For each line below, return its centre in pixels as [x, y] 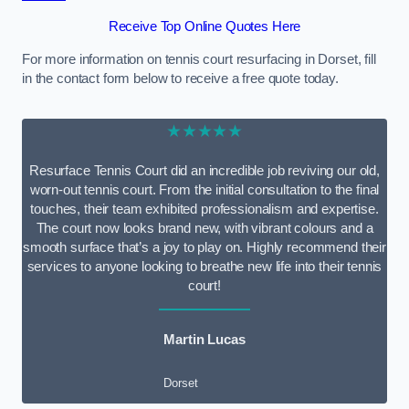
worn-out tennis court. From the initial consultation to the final [204, 189]
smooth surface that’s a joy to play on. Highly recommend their [204, 247]
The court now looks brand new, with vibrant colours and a [204, 228]
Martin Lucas [204, 339]
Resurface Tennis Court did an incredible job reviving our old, [204, 170]
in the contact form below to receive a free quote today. [180, 78]
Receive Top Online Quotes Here [204, 27]
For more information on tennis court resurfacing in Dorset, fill [199, 59]
